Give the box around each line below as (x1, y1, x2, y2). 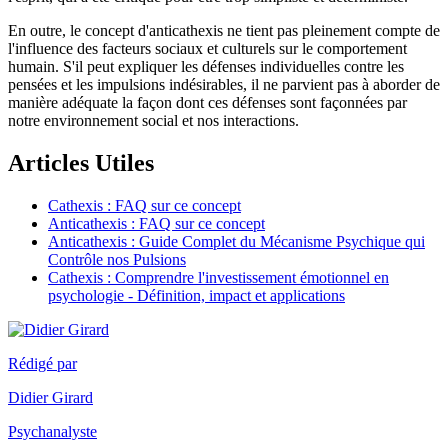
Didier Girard (8, 388, 93, 406)
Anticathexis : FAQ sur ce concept (48, 214, 265, 232)
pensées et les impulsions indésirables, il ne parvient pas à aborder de (8, 75, 440, 93)
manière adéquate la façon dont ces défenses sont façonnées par (8, 93, 407, 111)
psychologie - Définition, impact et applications (48, 286, 345, 304)
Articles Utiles (8, 149, 154, 176)
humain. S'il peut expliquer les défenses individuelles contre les (8, 57, 404, 75)
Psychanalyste (8, 422, 97, 440)
